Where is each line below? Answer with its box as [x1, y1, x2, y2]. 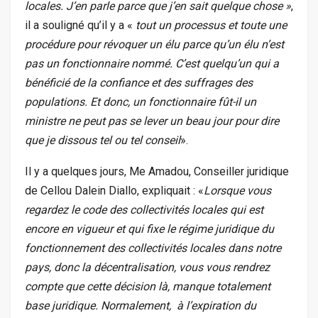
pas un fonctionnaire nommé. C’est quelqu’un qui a [25, 57, 279, 71]
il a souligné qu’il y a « [25, 18, 136, 33]
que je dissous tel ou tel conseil [25, 133, 180, 148]
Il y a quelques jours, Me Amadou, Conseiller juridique [25, 165, 289, 179]
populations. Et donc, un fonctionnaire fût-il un [25, 95, 256, 109]
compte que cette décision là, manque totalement [25, 280, 270, 294]
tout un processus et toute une [136, 18, 287, 33]
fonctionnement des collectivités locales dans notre [25, 241, 281, 256]
